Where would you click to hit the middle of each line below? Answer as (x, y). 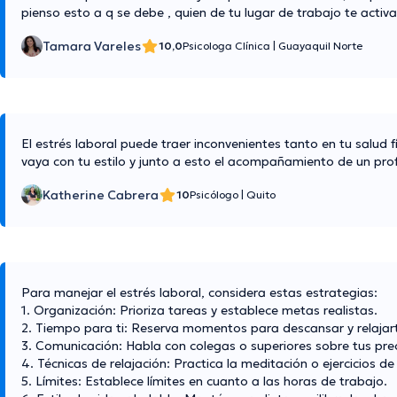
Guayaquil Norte (320, 46)
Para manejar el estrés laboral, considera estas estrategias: (199, 293)
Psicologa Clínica (228, 46)
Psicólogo (215, 195)
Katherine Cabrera (101, 195)
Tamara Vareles (92, 47)
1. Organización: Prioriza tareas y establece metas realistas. (199, 311)
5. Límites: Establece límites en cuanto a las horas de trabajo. (204, 381)
